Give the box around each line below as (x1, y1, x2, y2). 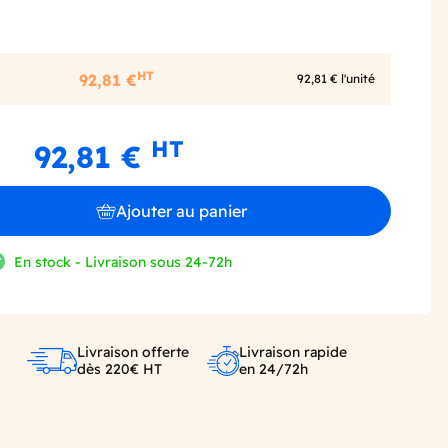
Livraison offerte (77, 342, 190, 361)
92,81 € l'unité (297, 71, 375, 87)
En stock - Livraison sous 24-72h (14, 253, 233, 272)
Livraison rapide (238, 342, 347, 361)
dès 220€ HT (77, 359, 163, 378)
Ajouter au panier (115, 200, 247, 221)
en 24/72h (238, 359, 308, 378)
